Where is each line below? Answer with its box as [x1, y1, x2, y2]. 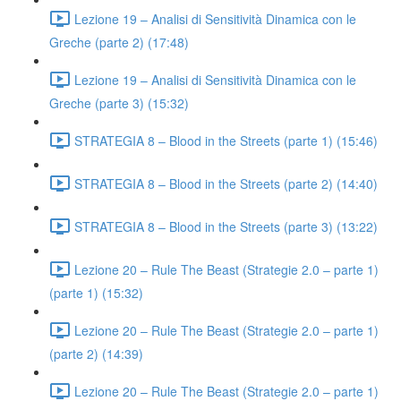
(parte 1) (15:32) [49, 284, 143, 302]
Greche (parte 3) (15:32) [49, 94, 189, 112]
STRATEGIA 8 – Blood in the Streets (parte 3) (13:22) [74, 217, 378, 235]
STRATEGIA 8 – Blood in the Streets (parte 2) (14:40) [74, 174, 378, 192]
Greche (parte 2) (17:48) [49, 33, 189, 51]
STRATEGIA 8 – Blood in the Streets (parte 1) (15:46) [74, 131, 378, 149]
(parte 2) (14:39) [49, 345, 143, 363]
